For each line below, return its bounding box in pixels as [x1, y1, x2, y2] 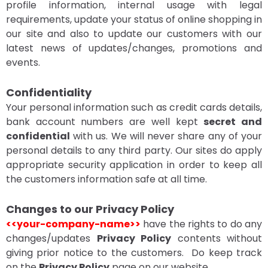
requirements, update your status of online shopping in [6, 13, 262, 26]
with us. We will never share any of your [70, 129, 262, 143]
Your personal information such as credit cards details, [6, 100, 262, 114]
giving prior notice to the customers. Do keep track [6, 246, 262, 260]
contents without [171, 232, 262, 245]
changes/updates [6, 232, 97, 245]
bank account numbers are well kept [6, 115, 204, 129]
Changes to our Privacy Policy [6, 202, 174, 217]
